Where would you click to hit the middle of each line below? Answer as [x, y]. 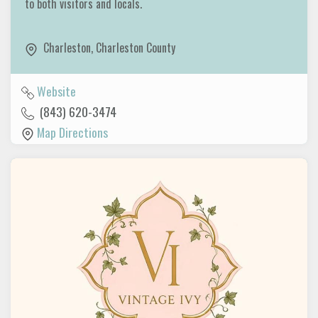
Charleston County [136, 48]
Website [56, 91]
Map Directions [72, 132]
